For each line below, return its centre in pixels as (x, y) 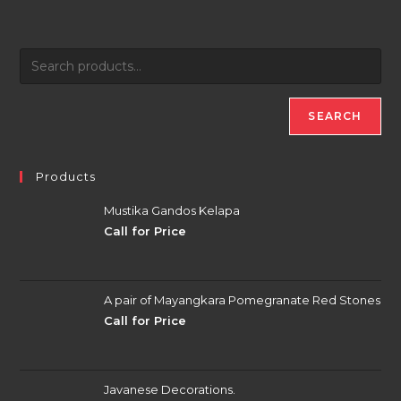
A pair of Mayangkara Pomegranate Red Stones (243, 300)
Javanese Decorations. (170, 389)
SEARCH (335, 116)
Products (66, 176)
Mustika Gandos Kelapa (172, 210)
